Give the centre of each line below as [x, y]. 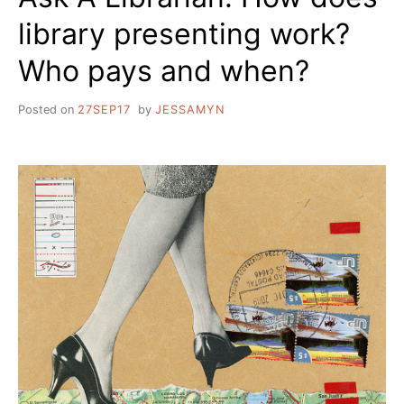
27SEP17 [104, 109]
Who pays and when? [164, 70]
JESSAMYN [190, 109]
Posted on [48, 109]
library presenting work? [184, 33]
